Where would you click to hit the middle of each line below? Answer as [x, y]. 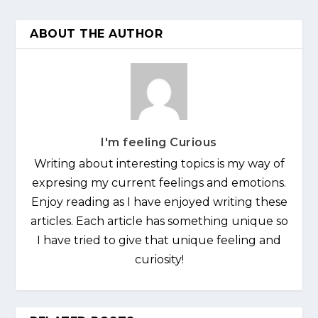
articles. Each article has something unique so [159, 221]
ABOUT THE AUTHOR [97, 33]
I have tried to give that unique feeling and [159, 240]
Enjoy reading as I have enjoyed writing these [159, 202]
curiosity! [159, 259]
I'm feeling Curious [159, 142]
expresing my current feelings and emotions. [159, 182]
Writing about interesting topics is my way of [159, 163]
